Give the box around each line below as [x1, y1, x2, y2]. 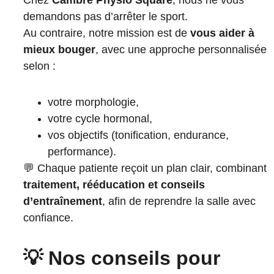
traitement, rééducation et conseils [23, 179, 208, 191]
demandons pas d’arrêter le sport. [23, 10, 188, 23]
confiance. [23, 212, 73, 224]
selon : [23, 60, 56, 72]
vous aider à [190, 27, 257, 39]
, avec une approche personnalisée [95, 43, 270, 56]
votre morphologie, [47, 96, 139, 108]
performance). [47, 146, 116, 158]
